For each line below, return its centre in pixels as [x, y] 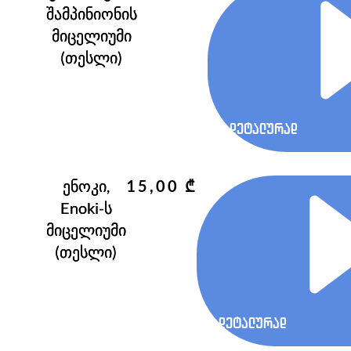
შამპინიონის [91, 14]
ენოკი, [86, 186]
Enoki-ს [86, 208]
